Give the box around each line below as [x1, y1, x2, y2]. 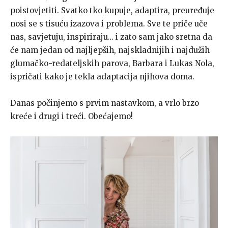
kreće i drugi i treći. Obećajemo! [10, 111, 133, 121]
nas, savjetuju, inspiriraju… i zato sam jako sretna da [10, 32, 212, 42]
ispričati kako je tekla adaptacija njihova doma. [10, 71, 194, 81]
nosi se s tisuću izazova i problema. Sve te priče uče [10, 18, 208, 28]
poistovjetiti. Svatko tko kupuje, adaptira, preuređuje [10, 5, 214, 15]
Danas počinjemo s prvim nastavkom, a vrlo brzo [10, 98, 199, 108]
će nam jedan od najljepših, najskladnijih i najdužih [10, 45, 210, 55]
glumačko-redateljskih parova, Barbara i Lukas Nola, [10, 58, 214, 68]
